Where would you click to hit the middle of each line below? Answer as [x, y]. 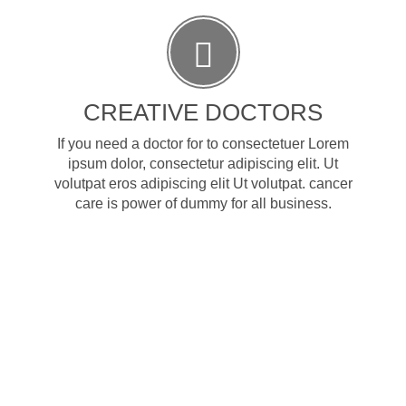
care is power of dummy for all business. [203, 203]
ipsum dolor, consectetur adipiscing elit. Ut [203, 164]
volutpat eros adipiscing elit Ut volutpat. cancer [203, 184]
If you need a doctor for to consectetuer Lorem [203, 144]
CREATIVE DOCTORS [203, 112]
